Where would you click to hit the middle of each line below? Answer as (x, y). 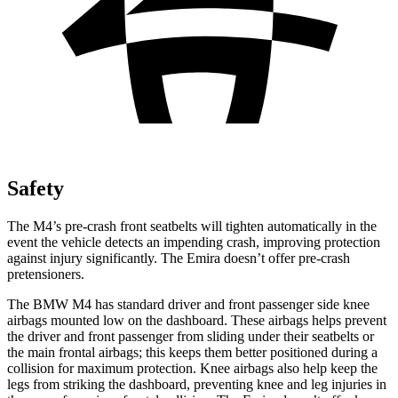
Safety (36, 188)
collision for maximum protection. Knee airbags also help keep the (192, 368)
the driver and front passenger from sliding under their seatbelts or (191, 336)
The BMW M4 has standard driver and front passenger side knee (188, 304)
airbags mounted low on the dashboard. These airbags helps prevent (197, 320)
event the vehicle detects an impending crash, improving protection (194, 242)
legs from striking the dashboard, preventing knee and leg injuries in (197, 384)
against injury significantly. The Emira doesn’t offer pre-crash (179, 258)
